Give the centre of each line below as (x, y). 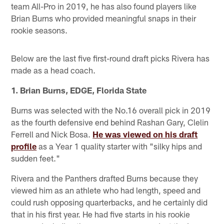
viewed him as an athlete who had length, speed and (106, 190)
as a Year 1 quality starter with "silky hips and (119, 146)
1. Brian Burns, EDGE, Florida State (79, 90)
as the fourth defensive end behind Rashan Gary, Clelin (110, 122)
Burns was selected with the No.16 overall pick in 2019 (111, 110)
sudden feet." (36, 158)
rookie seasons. (39, 30)
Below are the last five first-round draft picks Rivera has (110, 58)
